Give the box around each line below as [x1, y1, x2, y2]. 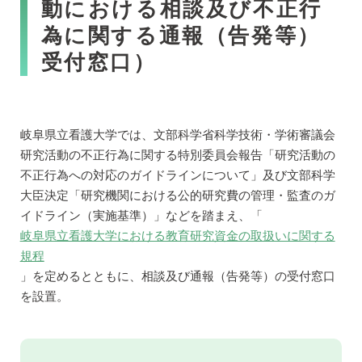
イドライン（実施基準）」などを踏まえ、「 [19, 208, 263, 222]
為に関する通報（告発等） [40, 24, 321, 47]
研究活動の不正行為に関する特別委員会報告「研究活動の [19, 148, 335, 162]
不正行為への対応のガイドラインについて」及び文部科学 [19, 168, 335, 182]
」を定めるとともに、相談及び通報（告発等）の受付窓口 [19, 269, 335, 283]
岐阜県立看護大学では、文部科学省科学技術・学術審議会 [19, 128, 335, 141]
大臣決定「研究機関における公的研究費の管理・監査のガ [19, 188, 335, 202]
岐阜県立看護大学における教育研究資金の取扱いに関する [19, 229, 335, 242]
